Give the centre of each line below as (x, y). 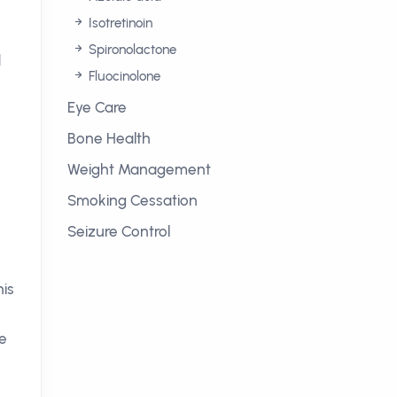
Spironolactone (131, 50)
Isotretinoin (119, 23)
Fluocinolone (123, 76)
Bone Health (109, 138)
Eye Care (97, 107)
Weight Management (139, 169)
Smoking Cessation (132, 200)
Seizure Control (119, 231)
